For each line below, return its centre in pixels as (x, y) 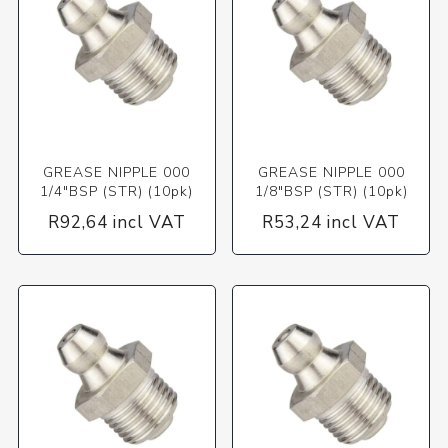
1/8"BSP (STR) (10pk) (331, 192)
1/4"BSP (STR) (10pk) (117, 192)
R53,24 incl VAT (331, 223)
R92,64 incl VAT (116, 223)
